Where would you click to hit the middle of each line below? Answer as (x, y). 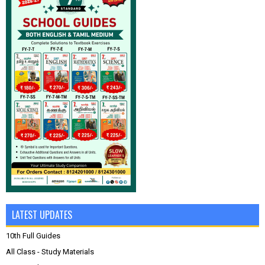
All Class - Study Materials (50, 251)
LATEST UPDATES (42, 214)
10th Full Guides (33, 235)
